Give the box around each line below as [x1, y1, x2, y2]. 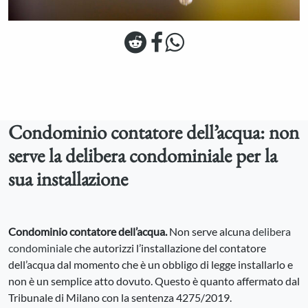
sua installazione [8, 166, 128, 192]
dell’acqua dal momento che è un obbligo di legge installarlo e [8, 258, 293, 272]
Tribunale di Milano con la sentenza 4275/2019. [8, 291, 232, 305]
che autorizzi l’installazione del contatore [72, 241, 266, 255]
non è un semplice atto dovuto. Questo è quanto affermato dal [8, 274, 300, 288]
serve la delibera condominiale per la [8, 142, 277, 169]
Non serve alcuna [169, 225, 252, 239]
